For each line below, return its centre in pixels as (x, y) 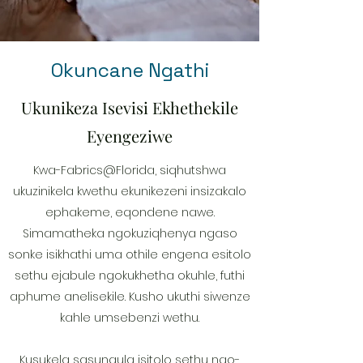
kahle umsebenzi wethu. (130, 318)
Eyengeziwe (130, 136)
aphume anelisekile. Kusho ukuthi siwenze (130, 297)
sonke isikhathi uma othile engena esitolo (130, 255)
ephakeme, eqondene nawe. (130, 213)
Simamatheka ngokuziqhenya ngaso (130, 234)
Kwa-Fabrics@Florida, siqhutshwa (130, 171)
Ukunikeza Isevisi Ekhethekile (130, 108)
